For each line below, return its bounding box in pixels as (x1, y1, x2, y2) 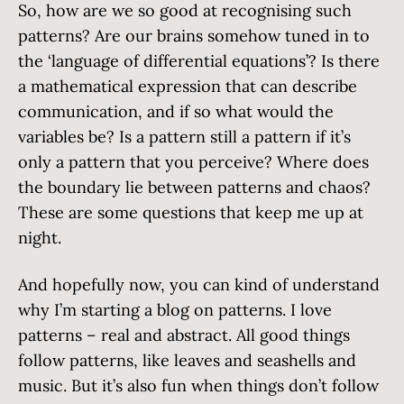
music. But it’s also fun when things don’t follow (18, 375, 379, 396)
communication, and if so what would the (18, 101, 334, 122)
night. (18, 227, 61, 248)
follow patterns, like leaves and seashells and (18, 350, 356, 371)
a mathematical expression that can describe (18, 76, 357, 96)
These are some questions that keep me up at (18, 202, 363, 223)
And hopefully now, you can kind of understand (18, 274, 380, 295)
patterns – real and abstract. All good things (18, 325, 350, 345)
